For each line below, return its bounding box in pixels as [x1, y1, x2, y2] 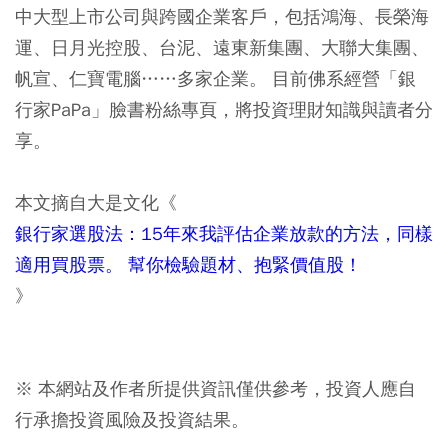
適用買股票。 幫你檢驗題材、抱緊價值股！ [15, 252, 362, 276]
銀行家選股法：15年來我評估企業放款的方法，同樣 [15, 221, 433, 245]
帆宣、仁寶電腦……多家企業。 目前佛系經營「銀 [15, 66, 416, 90]
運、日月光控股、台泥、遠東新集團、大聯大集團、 [15, 35, 429, 59]
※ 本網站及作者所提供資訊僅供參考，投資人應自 [15, 376, 416, 400]
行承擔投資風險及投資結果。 [15, 407, 249, 431]
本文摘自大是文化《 [15, 190, 177, 214]
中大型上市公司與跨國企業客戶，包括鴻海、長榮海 [15, 4, 429, 28]
